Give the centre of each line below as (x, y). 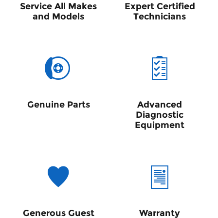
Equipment (160, 125)
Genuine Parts (58, 104)
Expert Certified (160, 6)
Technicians (160, 16)
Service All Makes (58, 6)
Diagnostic (160, 115)
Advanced (160, 104)
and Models (58, 16)
